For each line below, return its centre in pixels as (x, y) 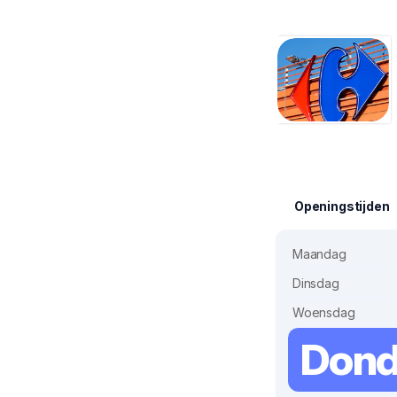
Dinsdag (316, 284)
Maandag (319, 254)
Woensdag (324, 313)
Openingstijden (342, 206)
